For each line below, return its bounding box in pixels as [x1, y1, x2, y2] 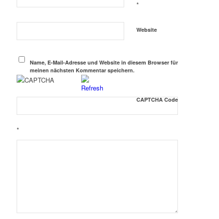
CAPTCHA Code [136, 96, 178, 104]
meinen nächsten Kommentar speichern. [30, 66, 135, 74]
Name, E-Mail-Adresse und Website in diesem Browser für [30, 59, 178, 66]
